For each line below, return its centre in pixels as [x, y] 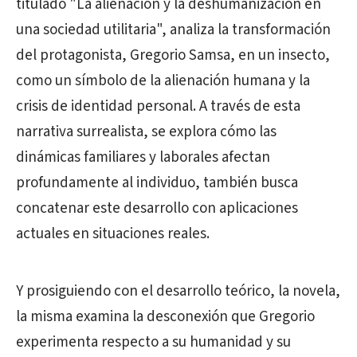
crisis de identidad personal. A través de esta [158, 106]
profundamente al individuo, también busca [157, 183]
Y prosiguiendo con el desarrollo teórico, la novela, [178, 291]
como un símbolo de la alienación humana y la [163, 81]
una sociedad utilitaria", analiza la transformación [173, 30]
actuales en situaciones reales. [113, 234]
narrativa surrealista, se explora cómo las [146, 132]
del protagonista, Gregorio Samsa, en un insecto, [173, 55]
